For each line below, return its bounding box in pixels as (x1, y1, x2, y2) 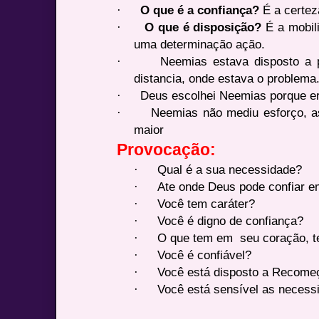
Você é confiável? (157, 247, 252, 262)
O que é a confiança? (140, 2, 263, 17)
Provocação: (117, 140, 216, 159)
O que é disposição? (145, 19, 266, 34)
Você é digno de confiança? (157, 213, 304, 228)
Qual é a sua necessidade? (157, 162, 303, 177)
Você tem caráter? (157, 196, 256, 211)
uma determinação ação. (134, 36, 266, 51)
